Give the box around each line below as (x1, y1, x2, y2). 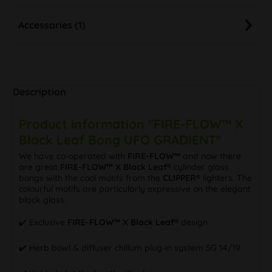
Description (13, 85, 66, 98)
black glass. (19, 194, 66, 205)
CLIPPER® (163, 172, 200, 183)
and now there (180, 150, 241, 161)
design (178, 216, 208, 228)
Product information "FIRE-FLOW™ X (19, 115, 243, 132)
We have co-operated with (19, 150, 127, 161)
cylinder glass (171, 161, 229, 172)
